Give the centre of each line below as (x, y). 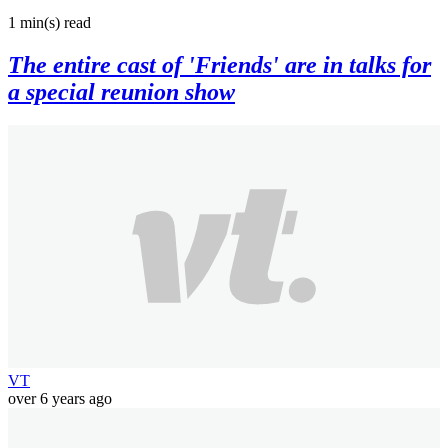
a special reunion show (121, 91)
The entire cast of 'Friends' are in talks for (219, 64)
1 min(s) (34, 22)
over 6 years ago (60, 399)
